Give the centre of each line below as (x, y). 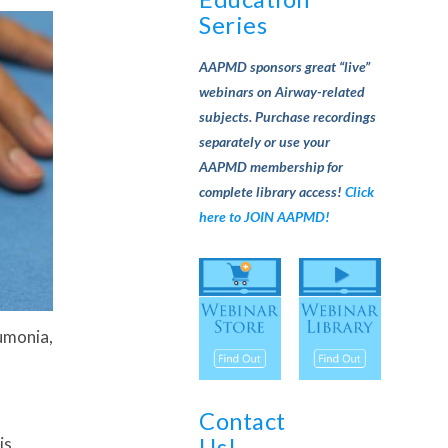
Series (233, 25)
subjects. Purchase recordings (288, 116)
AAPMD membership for (271, 166)
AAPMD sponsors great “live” (285, 66)
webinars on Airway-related (282, 91)
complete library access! (272, 191)
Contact (242, 420)
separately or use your (265, 141)
